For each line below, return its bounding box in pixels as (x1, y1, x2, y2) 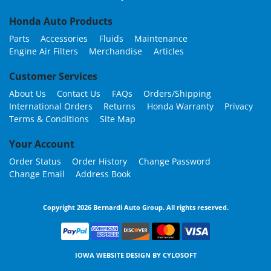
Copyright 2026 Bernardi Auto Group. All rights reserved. (42, 203, 229, 212)
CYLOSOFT (162, 250, 197, 260)
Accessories (41, 32, 88, 44)
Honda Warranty (146, 100, 214, 113)
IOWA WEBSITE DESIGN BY (74, 250, 163, 260)
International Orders (9, 100, 93, 113)
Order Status (9, 155, 61, 168)
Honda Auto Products (9, 14, 113, 28)
